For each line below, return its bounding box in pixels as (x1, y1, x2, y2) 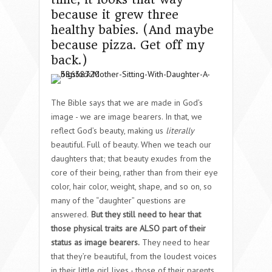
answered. (51, 208, 89, 220)
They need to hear (140, 236, 210, 248)
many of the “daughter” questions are (51, 194, 186, 206)
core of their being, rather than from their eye (51, 166, 218, 178)
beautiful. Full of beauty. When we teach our (51, 138, 211, 150)
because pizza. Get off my (51, 38, 204, 52)
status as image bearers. (51, 236, 140, 248)
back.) (51, 53, 87, 67)
